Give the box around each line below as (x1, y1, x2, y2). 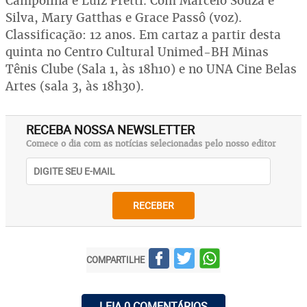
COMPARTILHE (86, 254, 145, 267)
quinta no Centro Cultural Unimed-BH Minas (5, 43, 269, 60)
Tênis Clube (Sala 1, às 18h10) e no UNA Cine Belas (5, 60, 297, 77)
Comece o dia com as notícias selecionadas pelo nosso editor (26, 138, 276, 149)
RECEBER (133, 199, 174, 212)
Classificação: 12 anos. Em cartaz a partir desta (5, 26, 281, 42)
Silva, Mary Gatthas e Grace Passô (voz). (5, 9, 242, 25)
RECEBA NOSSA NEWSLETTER (26, 121, 195, 138)
